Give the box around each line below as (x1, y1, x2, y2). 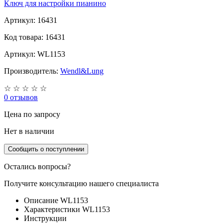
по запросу (23, 110, 60, 118)
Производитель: (4, 66, 60, 75)
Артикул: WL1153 (4, 49, 65, 58)
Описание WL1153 (24, 196, 88, 205)
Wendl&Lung (60, 66, 104, 75)
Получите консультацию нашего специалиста (4, 179, 159, 188)
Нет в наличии (4, 126, 54, 135)
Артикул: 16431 (4, 15, 57, 24)
